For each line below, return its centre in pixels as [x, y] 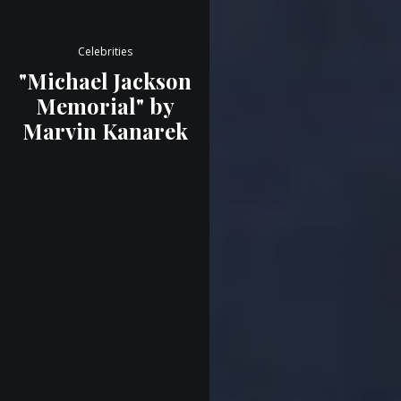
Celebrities [105, 51]
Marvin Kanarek [105, 131]
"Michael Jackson [105, 81]
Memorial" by [105, 106]
